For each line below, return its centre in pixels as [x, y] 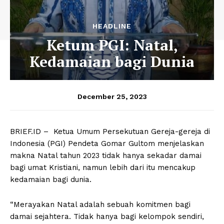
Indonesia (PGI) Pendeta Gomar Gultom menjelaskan [107, 143]
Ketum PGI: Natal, [112, 45]
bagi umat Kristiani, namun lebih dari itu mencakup [103, 167]
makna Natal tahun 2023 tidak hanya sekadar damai [106, 155]
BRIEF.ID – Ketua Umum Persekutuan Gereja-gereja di [110, 131]
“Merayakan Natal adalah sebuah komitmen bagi [100, 204]
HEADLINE [112, 26]
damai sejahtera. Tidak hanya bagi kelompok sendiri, [107, 216]
